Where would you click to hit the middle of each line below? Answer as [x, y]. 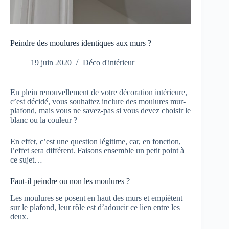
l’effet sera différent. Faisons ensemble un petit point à [97, 151]
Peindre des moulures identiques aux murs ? [81, 43]
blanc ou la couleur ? [44, 120]
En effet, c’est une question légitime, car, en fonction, [96, 142]
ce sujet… [26, 160]
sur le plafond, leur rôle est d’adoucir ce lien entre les [95, 208]
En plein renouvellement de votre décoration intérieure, [99, 93]
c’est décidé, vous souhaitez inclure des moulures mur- [98, 102]
